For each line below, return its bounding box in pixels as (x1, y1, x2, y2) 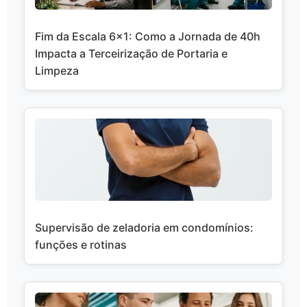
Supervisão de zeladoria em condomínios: (35, 220, 254, 234)
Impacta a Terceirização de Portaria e (35, 46, 228, 60)
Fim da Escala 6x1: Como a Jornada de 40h (35, 29, 260, 43)
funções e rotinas (35, 237, 127, 251)
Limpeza (35, 63, 79, 77)
